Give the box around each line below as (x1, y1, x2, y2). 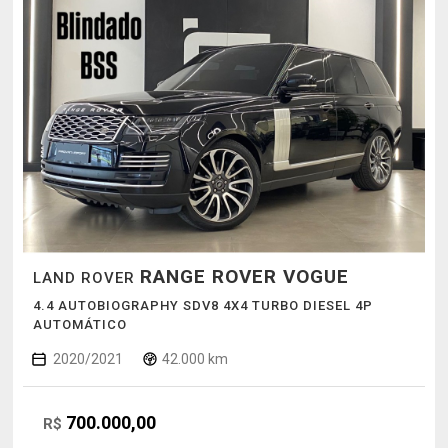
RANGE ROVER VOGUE (139, 265, 349, 289)
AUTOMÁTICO (32, 317, 127, 333)
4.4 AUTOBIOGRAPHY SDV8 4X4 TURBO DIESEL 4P (32, 298, 373, 314)
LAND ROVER (32, 269, 140, 288)
